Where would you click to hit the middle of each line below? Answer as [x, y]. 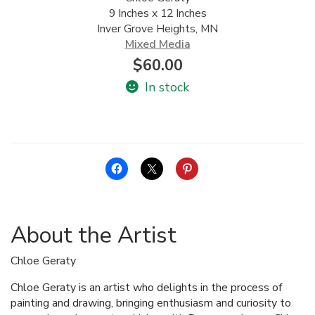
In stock [167, 87]
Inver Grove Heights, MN [157, 28]
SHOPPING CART [64, 74]
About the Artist [94, 235]
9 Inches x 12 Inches [157, 13]
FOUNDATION [56, 38]
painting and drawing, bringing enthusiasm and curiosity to [151, 303]
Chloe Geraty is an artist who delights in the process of [146, 287]
